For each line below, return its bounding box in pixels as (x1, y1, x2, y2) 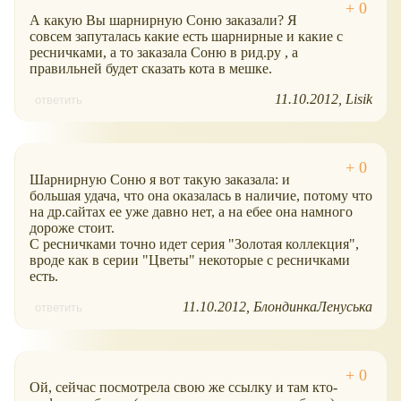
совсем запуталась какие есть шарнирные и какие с (30, 29, 343, 45)
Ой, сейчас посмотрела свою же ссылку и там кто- (30, 380, 337, 396)
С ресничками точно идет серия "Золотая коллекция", (30, 236, 359, 252)
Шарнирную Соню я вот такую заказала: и (30, 172, 290, 188)
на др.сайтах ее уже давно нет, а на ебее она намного (30, 204, 353, 220)
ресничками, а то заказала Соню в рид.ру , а (30, 45, 298, 61)
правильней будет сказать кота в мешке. (30, 61, 272, 77)
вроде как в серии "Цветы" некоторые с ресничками (30, 252, 350, 269)
